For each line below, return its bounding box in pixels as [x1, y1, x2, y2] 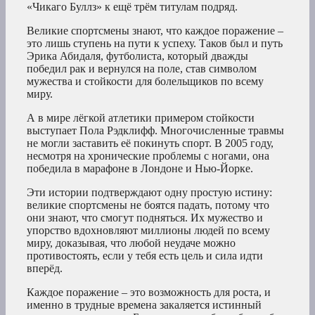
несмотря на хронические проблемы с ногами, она [27, 150, 269, 162]
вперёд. [27, 262, 63, 275]
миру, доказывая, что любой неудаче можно [27, 237, 236, 250]
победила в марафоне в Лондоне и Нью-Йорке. [27, 162, 253, 175]
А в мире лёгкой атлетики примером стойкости [27, 112, 255, 124]
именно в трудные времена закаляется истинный [27, 299, 262, 311]
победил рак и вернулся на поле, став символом [27, 63, 257, 75]
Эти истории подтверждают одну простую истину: [27, 186, 272, 199]
